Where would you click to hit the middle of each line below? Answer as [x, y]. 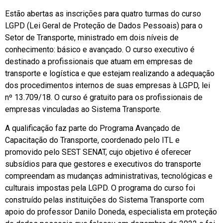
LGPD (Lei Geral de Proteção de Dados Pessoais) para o [104, 25]
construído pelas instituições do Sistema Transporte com [105, 200]
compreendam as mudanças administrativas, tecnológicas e [109, 176]
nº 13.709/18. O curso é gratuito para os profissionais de [104, 97]
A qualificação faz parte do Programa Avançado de [93, 128]
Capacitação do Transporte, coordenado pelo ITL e [92, 140]
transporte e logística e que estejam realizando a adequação [110, 73]
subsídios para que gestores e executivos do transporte [103, 164]
